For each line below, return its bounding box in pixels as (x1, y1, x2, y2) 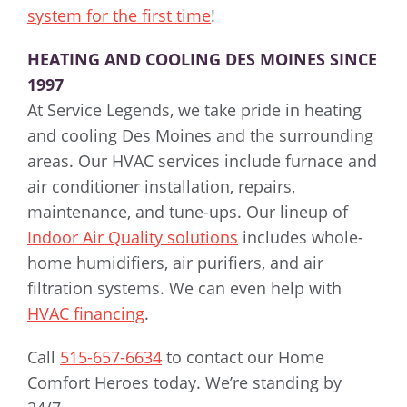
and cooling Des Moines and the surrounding (27, 124, 373, 147)
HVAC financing (27, 303, 144, 325)
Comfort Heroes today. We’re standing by (27, 372, 342, 394)
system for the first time (27, 5, 211, 27)
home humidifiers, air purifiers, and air (27, 252, 323, 274)
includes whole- (238, 226, 363, 249)
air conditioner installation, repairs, (27, 175, 295, 198)
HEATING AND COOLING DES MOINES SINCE (27, 48, 377, 71)
